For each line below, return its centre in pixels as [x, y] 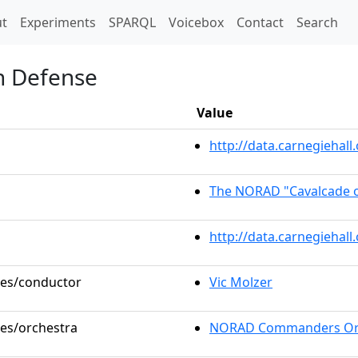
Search [317, 22]
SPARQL [132, 22]
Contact [260, 22]
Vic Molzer [241, 282]
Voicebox [196, 22]
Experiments [58, 22]
